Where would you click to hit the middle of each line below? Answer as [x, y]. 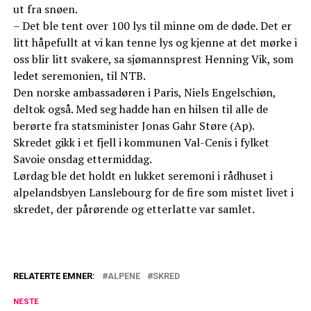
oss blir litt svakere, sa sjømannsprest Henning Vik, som [153, 59]
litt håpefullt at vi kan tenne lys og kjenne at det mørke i [155, 43]
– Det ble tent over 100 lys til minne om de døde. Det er [152, 26]
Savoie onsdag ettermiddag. [82, 159]
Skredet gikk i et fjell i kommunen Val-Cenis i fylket [141, 143]
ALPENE [124, 276]
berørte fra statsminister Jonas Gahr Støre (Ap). [134, 126]
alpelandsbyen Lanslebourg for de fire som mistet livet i [153, 193]
